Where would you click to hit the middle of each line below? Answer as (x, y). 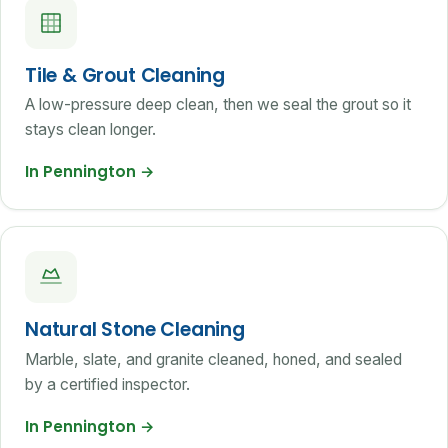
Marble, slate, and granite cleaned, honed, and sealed (213, 359)
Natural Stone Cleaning (135, 330)
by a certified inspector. (107, 384)
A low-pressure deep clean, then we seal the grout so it (218, 105)
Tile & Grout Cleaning (125, 75)
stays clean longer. (90, 130)
